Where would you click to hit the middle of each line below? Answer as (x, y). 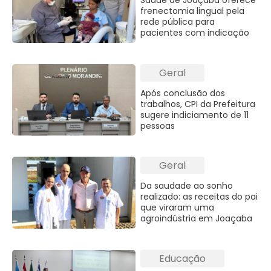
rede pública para (178, 22)
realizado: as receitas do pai (199, 197)
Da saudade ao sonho (187, 186)
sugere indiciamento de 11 (195, 115)
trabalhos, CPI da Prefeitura (198, 104)
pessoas (158, 126)
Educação (183, 258)
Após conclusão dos (183, 93)
